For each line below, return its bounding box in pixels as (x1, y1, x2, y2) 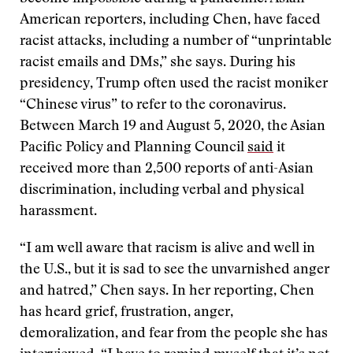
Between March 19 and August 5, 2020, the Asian (20, 120, 325, 134)
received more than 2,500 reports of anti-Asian (20, 162, 314, 176)
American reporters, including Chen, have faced (20, 13, 321, 28)
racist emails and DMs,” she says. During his (20, 56, 295, 70)
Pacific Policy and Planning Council (20, 141, 247, 155)
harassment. (20, 205, 97, 219)
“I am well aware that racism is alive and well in (20, 242, 315, 256)
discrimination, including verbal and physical (20, 184, 304, 198)
